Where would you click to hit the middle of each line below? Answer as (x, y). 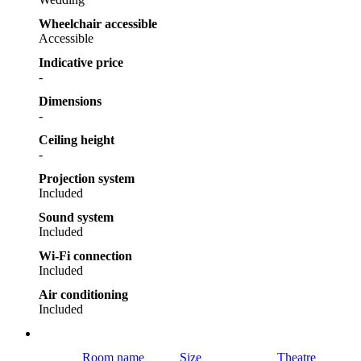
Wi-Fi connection (85, 255)
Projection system (87, 178)
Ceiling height (77, 139)
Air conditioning (83, 294)
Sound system (76, 217)
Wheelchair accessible (98, 23)
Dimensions (70, 101)
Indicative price (81, 62)
